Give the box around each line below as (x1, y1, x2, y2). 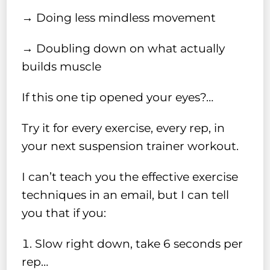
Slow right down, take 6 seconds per (35, 236, 243, 251)
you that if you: (22, 206, 107, 221)
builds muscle (22, 60, 102, 74)
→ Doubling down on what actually (22, 42, 225, 56)
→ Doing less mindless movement (22, 11, 216, 25)
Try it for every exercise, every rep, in (22, 121, 225, 136)
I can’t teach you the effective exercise (22, 170, 239, 184)
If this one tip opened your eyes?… (22, 90, 214, 105)
